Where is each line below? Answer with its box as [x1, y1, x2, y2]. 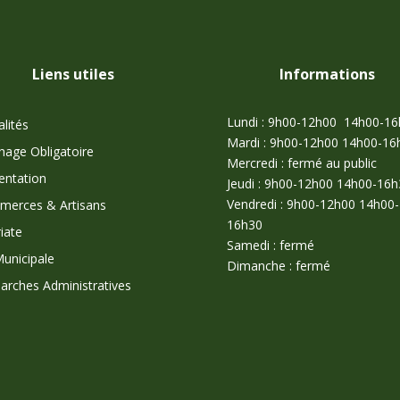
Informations [279, 63, 375, 84]
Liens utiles [31, 63, 114, 84]
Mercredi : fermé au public [226, 154, 377, 171]
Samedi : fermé [226, 236, 314, 254]
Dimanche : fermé [226, 256, 330, 274]
